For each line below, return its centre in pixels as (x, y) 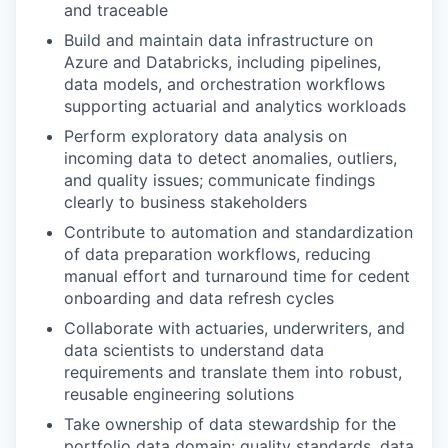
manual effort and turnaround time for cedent (237, 275)
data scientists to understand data (194, 349)
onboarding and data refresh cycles (199, 297)
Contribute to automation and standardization (238, 231)
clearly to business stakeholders (185, 201)
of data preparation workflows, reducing (217, 253)
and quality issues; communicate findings (219, 179)
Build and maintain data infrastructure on (218, 39)
